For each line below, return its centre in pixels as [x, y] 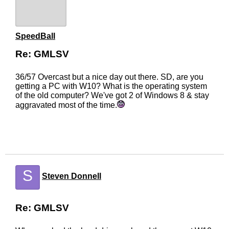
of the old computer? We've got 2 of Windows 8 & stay [112, 95]
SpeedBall [35, 36]
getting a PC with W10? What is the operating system [111, 86]
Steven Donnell [72, 176]
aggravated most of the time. [66, 105]
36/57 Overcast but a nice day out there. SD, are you [109, 77]
